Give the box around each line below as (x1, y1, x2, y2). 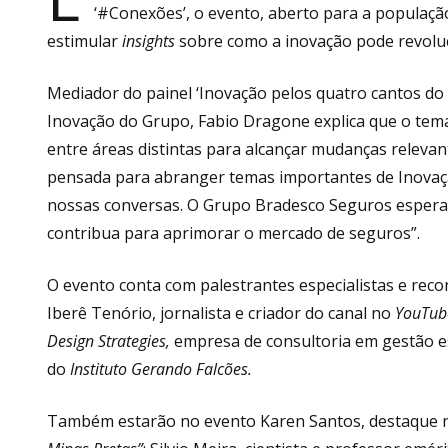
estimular (47, 29, 122, 52)
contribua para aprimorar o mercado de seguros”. (47, 221, 420, 244)
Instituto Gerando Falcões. (70, 357, 252, 380)
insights (122, 29, 175, 52)
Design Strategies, (47, 329, 174, 352)
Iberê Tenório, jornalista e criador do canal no (47, 301, 395, 324)
